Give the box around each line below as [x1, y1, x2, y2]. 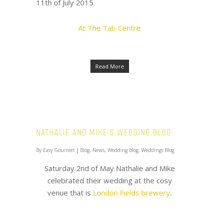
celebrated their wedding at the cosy [47, 175, 172, 185]
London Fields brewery [93, 188, 170, 197]
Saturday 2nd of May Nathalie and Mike [44, 163, 175, 173]
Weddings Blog [141, 147, 174, 153]
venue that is [47, 188, 93, 197]
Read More [95, 63, 124, 70]
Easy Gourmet [43, 147, 75, 153]
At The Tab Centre [78, 23, 141, 33]
